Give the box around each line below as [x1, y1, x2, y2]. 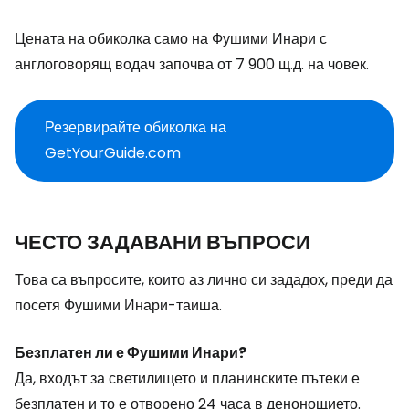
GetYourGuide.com [45, 142, 181, 164]
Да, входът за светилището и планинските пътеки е [15, 368, 360, 390]
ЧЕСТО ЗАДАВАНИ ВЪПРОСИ [15, 228, 310, 257]
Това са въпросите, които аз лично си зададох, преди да [15, 269, 393, 291]
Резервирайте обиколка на [45, 117, 226, 139]
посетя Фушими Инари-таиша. [15, 295, 222, 317]
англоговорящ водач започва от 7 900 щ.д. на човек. [15, 54, 369, 76]
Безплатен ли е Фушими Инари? [15, 342, 246, 364]
